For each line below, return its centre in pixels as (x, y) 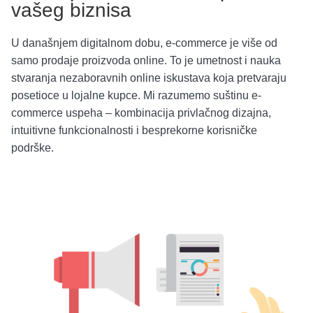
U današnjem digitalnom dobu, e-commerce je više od (144, 43)
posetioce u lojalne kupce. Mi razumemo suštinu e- (136, 95)
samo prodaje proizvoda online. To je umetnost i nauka (146, 60)
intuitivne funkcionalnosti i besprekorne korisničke (134, 130)
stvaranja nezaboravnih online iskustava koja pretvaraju (149, 78)
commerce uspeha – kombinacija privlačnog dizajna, (141, 112)
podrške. (32, 147)
